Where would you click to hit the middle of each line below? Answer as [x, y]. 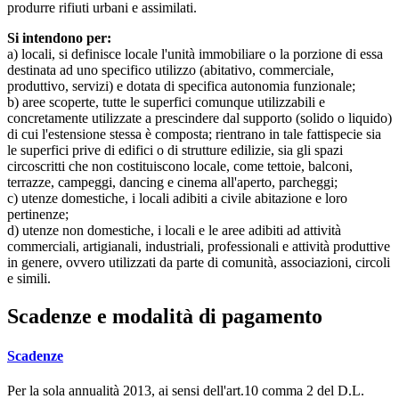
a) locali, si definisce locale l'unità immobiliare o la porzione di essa [195, 54]
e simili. [29, 279]
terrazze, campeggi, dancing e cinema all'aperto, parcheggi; [172, 183]
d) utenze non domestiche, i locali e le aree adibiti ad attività [174, 231]
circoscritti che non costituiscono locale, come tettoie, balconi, [180, 167]
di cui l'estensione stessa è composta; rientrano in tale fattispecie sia [194, 134]
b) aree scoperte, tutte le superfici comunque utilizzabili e [166, 102]
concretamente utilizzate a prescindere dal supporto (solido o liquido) [199, 118]
